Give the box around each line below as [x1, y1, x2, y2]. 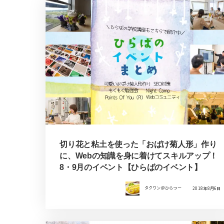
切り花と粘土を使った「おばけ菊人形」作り [59, 139, 217, 148]
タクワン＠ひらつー [144, 185, 181, 191]
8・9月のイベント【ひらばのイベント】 [59, 162, 202, 171]
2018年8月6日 [192, 185, 221, 191]
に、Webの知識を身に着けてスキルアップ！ [59, 151, 218, 160]
